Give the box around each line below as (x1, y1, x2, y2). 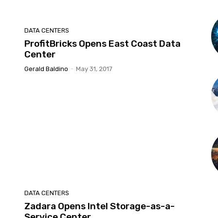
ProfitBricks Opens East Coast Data (24, 37, 181, 49)
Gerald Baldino (24, 65, 68, 73)
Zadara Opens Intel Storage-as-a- (24, 200, 175, 212)
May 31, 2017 (76, 65, 112, 73)
